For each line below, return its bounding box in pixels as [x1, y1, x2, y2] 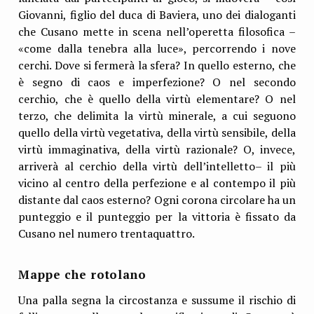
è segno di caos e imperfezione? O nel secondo [18, 74, 296, 90]
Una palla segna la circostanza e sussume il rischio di [18, 292, 296, 308]
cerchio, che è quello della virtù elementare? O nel [18, 91, 296, 107]
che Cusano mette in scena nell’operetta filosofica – [18, 24, 296, 40]
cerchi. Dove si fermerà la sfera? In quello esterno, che [18, 57, 296, 74]
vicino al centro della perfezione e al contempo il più [18, 175, 296, 191]
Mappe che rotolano [18, 266, 146, 283]
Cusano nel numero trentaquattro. [18, 226, 196, 242]
